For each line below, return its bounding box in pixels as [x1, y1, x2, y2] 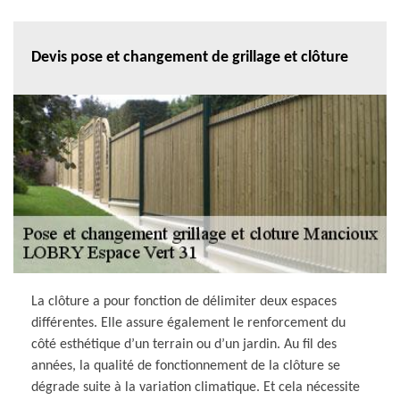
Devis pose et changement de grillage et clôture [31, 49, 348, 67]
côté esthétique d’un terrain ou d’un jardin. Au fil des [31, 337, 337, 352]
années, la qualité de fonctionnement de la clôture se [31, 358, 340, 373]
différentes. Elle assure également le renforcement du [31, 315, 346, 330]
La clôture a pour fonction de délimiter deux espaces [31, 294, 337, 309]
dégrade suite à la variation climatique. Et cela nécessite [31, 379, 360, 395]
